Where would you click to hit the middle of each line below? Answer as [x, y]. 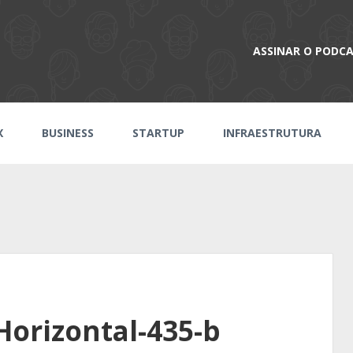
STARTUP [158, 133]
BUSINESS [68, 133]
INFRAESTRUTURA [272, 133]
